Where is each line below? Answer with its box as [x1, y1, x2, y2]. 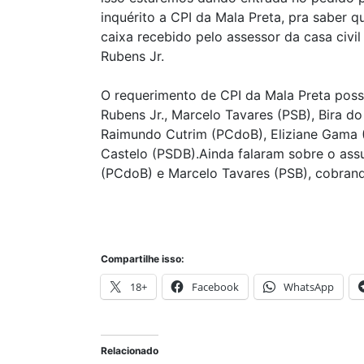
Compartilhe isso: [101, 253, 184, 266]
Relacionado [101, 344, 158, 357]
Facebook [192, 279, 239, 295]
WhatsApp [284, 279, 334, 295]
